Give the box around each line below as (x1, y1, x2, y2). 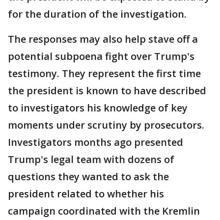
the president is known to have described (8, 84, 206, 97)
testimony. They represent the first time (8, 67, 201, 80)
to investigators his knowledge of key (8, 101, 188, 114)
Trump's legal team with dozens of (8, 153, 174, 166)
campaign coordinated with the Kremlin (8, 204, 200, 218)
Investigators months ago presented (8, 136, 183, 149)
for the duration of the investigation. (8, 7, 187, 21)
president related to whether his (8, 187, 164, 200)
